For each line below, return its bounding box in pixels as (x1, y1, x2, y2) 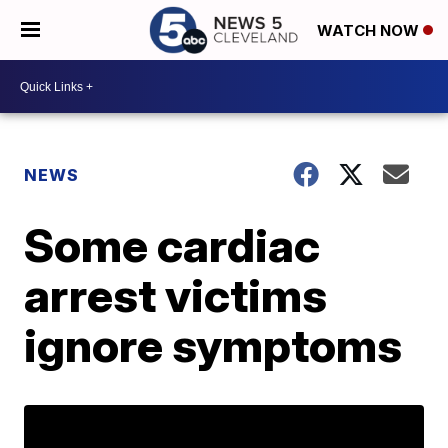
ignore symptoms (24, 317, 403, 373)
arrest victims (24, 267, 328, 323)
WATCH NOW (317, 21, 423, 41)
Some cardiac (24, 217, 321, 273)
